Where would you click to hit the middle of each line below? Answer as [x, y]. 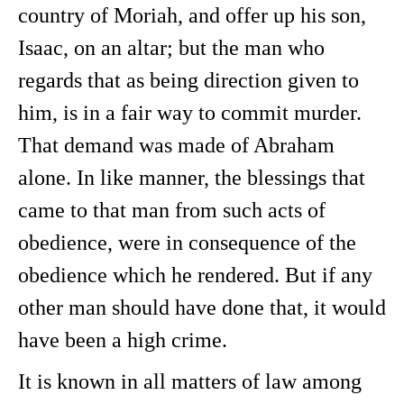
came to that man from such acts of [172, 210]
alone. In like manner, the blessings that [192, 178]
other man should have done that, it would [202, 308]
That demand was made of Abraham [176, 145]
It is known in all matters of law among [190, 381]
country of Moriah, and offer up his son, [192, 15]
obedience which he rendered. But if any [195, 275]
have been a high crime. [123, 340]
